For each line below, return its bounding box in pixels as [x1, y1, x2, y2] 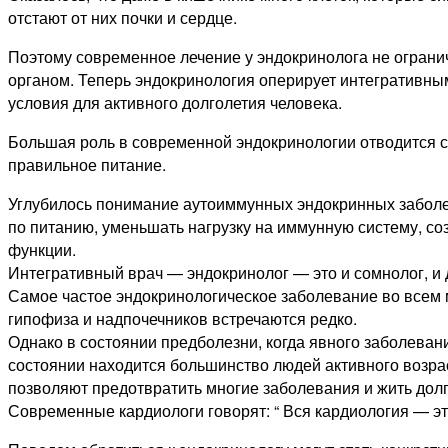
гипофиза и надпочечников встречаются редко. [8, 307, 357, 331]
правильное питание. [8, 153, 166, 177]
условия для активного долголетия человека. [8, 91, 342, 115]
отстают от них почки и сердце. [8, 6, 237, 30]
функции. [8, 238, 76, 262]
